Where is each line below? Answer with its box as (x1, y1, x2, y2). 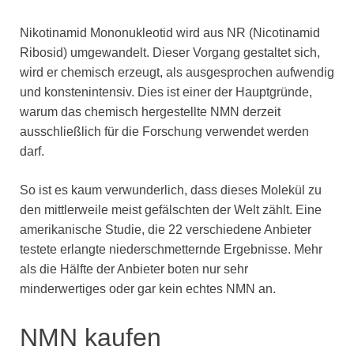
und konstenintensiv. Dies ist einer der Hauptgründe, (20, 85, 312, 100)
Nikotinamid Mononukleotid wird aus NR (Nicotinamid (20, 26, 320, 40)
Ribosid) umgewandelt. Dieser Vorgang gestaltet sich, (20, 46, 320, 60)
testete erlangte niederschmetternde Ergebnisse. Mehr (20, 243, 322, 257)
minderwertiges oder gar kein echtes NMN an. (20, 282, 276, 296)
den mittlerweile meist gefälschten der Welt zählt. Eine (20, 203, 322, 217)
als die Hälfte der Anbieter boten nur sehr (20, 262, 248, 277)
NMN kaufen (20, 322, 161, 352)
